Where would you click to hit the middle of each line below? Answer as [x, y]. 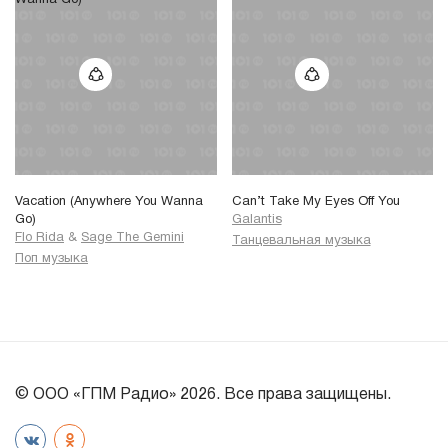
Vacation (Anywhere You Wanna [109, 201]
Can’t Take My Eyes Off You [315, 201]
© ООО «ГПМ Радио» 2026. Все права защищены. [203, 395]
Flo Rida [39, 237]
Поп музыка [51, 259]
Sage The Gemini [132, 237]
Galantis [256, 219]
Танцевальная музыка [301, 241]
